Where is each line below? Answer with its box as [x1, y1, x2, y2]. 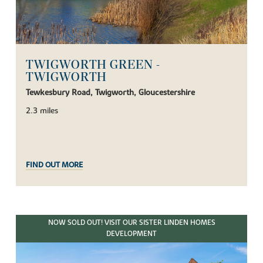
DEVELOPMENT [106, 229, 157, 239]
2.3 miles [26, 106, 59, 117]
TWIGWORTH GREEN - [26, 58, 160, 72]
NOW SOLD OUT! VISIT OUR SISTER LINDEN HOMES [48, 218, 215, 228]
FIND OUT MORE [26, 160, 83, 171]
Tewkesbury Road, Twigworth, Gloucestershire [26, 87, 195, 99]
